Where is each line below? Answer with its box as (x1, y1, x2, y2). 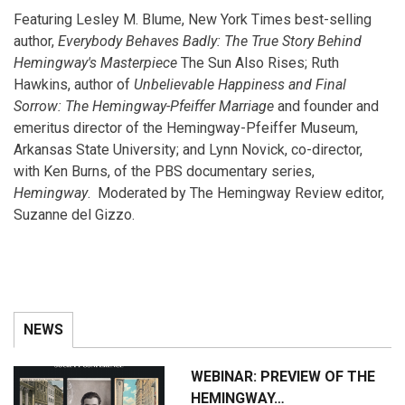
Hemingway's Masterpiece (14, 54, 177, 71)
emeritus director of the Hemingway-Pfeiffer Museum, (14, 119, 358, 137)
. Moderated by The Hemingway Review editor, (88, 184, 384, 202)
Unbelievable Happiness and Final (134, 76, 346, 93)
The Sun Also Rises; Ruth (177, 54, 339, 71)
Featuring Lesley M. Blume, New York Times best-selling (14, 11, 372, 28)
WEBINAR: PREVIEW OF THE (191, 368, 376, 385)
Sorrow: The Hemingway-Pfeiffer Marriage (14, 98, 278, 115)
